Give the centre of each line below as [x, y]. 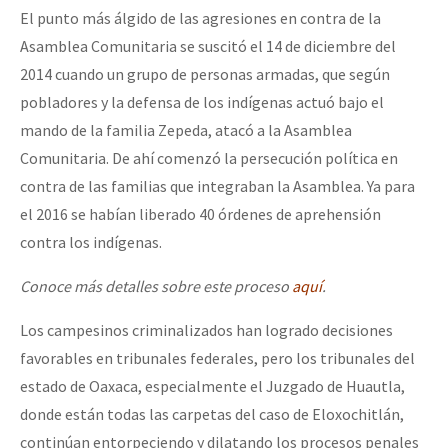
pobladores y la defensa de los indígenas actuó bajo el [202, 102]
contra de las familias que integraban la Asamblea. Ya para [217, 186]
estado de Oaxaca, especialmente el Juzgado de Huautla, [212, 386]
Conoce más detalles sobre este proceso [156, 286]
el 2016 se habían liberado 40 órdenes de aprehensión [200, 214]
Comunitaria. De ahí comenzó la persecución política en [209, 158]
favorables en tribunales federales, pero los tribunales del [217, 358]
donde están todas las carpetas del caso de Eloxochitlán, [212, 414]
